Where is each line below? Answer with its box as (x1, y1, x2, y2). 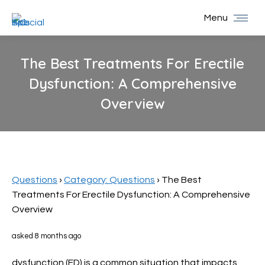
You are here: (132, 116, 189, 125)
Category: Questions (64, 175, 155, 185)
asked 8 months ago (12, 232, 81, 240)
